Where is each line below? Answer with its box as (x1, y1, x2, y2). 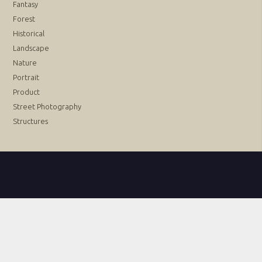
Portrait (13, 73, 40, 81)
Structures (13, 116, 49, 125)
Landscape (13, 43, 50, 52)
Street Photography (13, 102, 82, 111)
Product (13, 87, 40, 96)
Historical (13, 29, 45, 37)
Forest (13, 14, 36, 23)
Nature (13, 58, 37, 67)
